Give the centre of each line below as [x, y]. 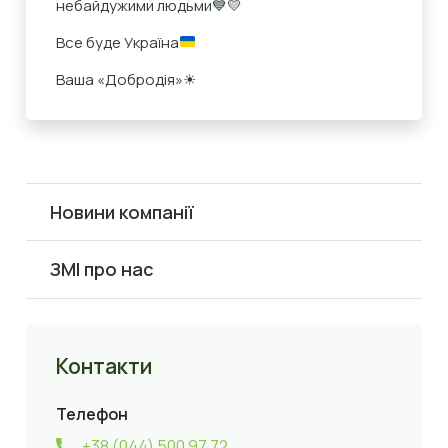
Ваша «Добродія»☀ [126, 79]
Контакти [104, 365]
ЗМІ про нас [102, 268]
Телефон [92, 413]
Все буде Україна [118, 42]
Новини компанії [122, 211]
